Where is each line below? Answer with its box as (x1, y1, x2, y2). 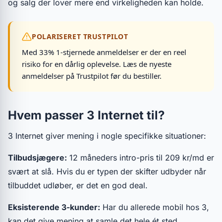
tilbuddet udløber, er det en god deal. (8, 180, 148, 190)
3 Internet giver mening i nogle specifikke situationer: (8, 131, 206, 141)
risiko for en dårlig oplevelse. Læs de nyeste (22, 59, 171, 69)
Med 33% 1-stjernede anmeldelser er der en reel (22, 47, 186, 57)
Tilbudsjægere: (8, 153, 67, 163)
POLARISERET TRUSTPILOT (32, 32, 128, 41)
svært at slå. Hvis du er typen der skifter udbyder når (8, 166, 206, 176)
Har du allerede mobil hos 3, (100, 202, 209, 212)
